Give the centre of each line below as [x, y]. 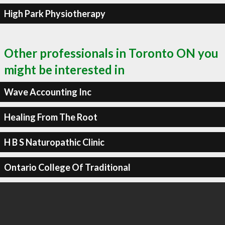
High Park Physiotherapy [54, 13]
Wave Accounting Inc [47, 92]
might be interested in [64, 70]
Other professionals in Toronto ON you [111, 53]
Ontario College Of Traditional [67, 167]
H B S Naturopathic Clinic [54, 142]
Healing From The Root [50, 117]
